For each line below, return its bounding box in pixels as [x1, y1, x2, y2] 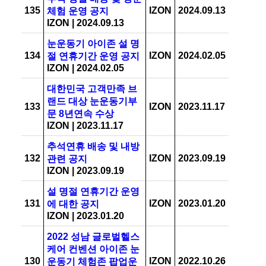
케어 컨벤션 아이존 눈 [47, 244, 140, 254]
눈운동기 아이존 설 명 [47, 39, 140, 49]
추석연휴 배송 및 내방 [47, 141, 140, 151]
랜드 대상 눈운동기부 [47, 96, 137, 106]
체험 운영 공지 [47, 6, 109, 16]
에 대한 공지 [47, 199, 99, 209]
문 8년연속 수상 [47, 109, 114, 119]
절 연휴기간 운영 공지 [47, 51, 140, 61]
